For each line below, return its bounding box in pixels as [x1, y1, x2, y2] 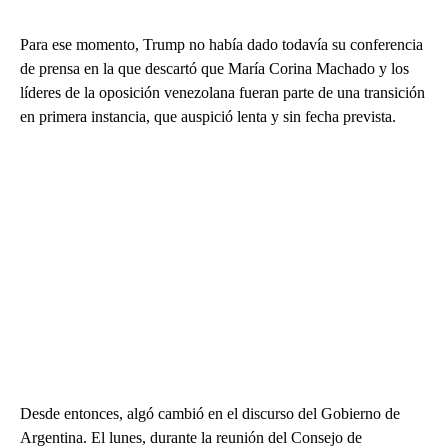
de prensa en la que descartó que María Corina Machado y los [20, 60, 409, 78]
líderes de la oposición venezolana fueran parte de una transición [20, 84, 425, 102]
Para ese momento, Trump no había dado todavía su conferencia [20, 36, 423, 54]
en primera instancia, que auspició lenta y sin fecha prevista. [20, 108, 396, 126]
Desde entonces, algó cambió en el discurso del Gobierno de [20, 405, 400, 423]
